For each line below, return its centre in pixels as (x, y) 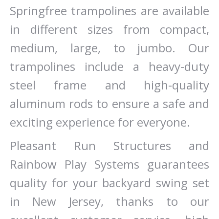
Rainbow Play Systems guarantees (109, 164)
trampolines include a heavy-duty (109, 66)
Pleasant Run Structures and (109, 145)
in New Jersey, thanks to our (109, 201)
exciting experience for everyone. (100, 122)
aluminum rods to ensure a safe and (109, 103)
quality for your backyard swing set (109, 183)
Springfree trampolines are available (109, 11)
